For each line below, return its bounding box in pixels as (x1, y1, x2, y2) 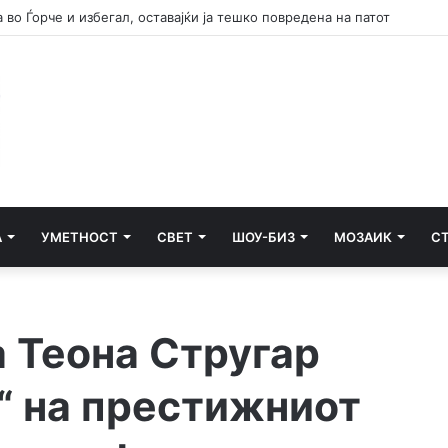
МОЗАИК (334, 229, 392, 246)
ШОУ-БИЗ (232, 229, 295, 246)
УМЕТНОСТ (41, 229, 118, 246)
